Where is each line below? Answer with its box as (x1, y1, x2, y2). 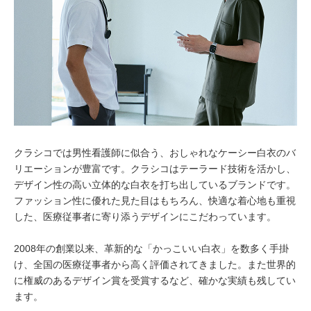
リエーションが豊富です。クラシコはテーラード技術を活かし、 (14, 163, 296, 174)
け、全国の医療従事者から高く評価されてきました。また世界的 (14, 259, 296, 270)
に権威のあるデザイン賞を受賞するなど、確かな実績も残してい (14, 275, 296, 286)
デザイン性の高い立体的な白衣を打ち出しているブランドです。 (14, 179, 296, 190)
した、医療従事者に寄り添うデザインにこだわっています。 (14, 211, 276, 222)
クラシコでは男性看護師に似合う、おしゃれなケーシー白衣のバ (14, 147, 296, 158)
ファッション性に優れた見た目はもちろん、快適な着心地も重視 (14, 195, 296, 206)
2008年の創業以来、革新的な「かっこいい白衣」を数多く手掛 (14, 243, 289, 254)
